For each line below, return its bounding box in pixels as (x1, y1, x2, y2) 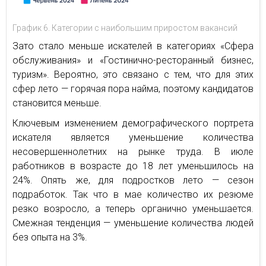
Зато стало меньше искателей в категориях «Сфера (12, 40, 254, 52)
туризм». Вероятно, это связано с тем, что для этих (12, 69, 254, 80)
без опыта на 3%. (12, 232, 87, 243)
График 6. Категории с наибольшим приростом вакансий (12, 23, 237, 33)
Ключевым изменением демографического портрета (12, 118, 254, 129)
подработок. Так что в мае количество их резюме (12, 189, 254, 200)
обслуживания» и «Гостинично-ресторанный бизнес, (12, 55, 254, 66)
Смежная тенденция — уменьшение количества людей (12, 217, 254, 229)
